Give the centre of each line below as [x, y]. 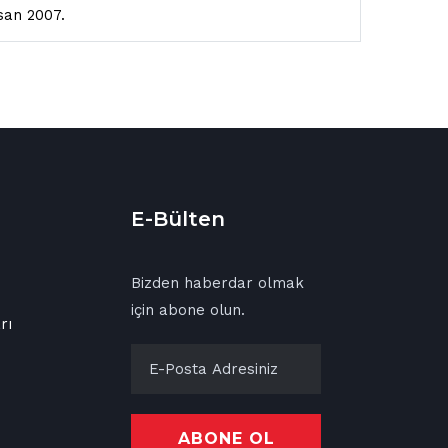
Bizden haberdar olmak [217, 283]
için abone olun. [188, 310]
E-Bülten [178, 219]
